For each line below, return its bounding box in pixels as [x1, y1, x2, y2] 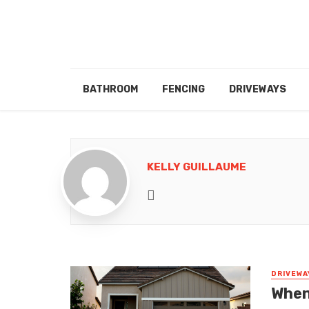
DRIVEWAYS [228, 83, 286, 96]
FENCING [161, 83, 205, 96]
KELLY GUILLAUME [147, 161, 246, 174]
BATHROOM [82, 83, 138, 96]
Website [154, 186, 204, 202]
